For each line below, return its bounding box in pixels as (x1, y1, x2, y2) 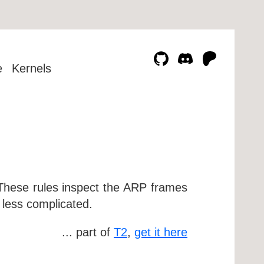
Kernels (12, 62, 52, 75)
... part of (62, 225, 114, 239)
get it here (134, 225, 187, 239)
